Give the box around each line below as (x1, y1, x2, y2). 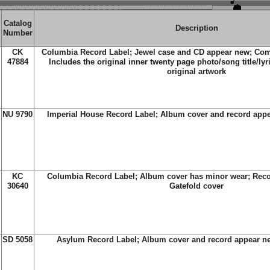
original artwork (167, 67, 226, 76)
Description (175, 24, 218, 33)
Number (2, 28, 33, 37)
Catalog (3, 19, 32, 28)
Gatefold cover (169, 181, 224, 190)
